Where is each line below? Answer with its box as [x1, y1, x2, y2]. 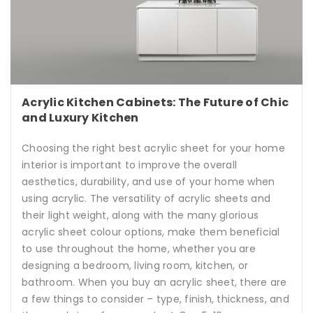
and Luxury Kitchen [22, 110, 139, 126]
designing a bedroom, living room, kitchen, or [22, 259, 249, 273]
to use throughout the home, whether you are [22, 242, 256, 256]
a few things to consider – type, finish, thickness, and [22, 292, 289, 307]
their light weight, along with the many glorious [22, 208, 259, 223]
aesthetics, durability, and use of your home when [22, 175, 275, 189]
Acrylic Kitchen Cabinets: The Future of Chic [22, 94, 289, 111]
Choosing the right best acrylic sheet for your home [22, 141, 285, 156]
